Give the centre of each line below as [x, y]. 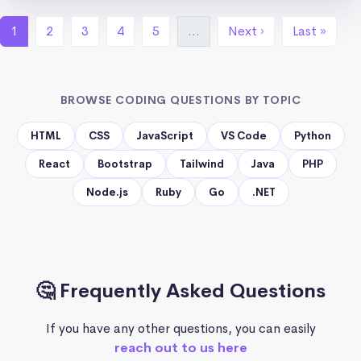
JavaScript [165, 135]
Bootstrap [124, 164]
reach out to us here [180, 347]
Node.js [107, 192]
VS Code [243, 135]
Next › [246, 31]
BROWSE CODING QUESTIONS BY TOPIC [180, 100]
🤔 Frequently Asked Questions [180, 290]
